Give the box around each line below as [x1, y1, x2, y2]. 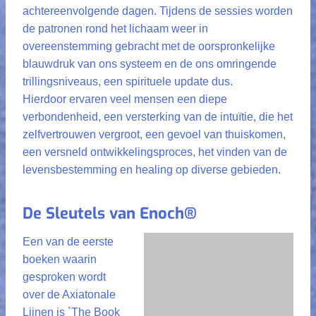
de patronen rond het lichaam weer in [23, 23, 208, 35]
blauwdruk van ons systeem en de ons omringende [23, 58, 276, 70]
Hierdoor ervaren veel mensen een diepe [23, 93, 227, 105]
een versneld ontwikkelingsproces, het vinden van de [23, 146, 287, 158]
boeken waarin [23, 253, 97, 265]
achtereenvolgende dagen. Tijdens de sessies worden [23, 5, 293, 17]
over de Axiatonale [23, 288, 116, 300]
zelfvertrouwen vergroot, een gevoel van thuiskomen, [23, 128, 286, 140]
